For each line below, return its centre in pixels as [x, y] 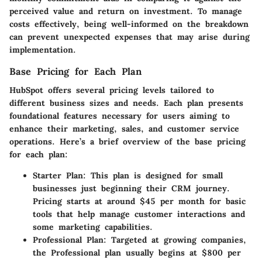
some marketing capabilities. [93, 227]
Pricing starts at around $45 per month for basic [139, 201]
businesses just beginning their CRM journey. [131, 188]
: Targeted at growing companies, [175, 239]
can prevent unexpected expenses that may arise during [130, 37]
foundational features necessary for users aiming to [120, 116]
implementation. [43, 49]
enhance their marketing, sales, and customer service [124, 128]
